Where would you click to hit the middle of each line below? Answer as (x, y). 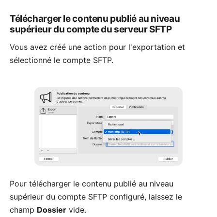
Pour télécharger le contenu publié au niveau (92, 184)
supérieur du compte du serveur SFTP (91, 29)
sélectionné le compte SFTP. (62, 60)
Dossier (52, 210)
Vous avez (30, 47)
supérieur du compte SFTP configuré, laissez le (96, 197)
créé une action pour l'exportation (113, 47)
